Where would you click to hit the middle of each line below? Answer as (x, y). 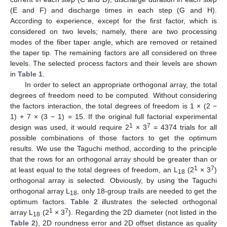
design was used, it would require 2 (70, 127)
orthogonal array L (40, 191)
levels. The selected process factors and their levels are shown (113, 63)
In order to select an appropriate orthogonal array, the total (121, 84)
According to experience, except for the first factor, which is (113, 21)
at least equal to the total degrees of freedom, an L (94, 169)
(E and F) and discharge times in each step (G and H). (113, 10)
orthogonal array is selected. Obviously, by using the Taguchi (113, 180)
